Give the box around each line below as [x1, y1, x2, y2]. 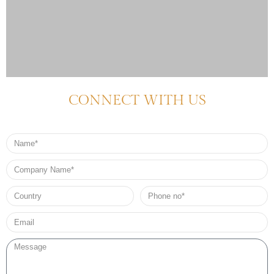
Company [6, 160, 39, 169]
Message [6, 239, 38, 248]
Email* [6, 212, 29, 222]
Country [6, 186, 33, 196]
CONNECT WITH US [68, 92, 206, 109]
